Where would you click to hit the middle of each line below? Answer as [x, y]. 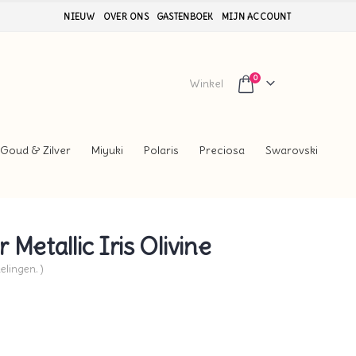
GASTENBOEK [185, 17]
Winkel [207, 83]
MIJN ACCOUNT [256, 17]
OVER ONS [126, 17]
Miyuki [107, 151]
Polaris [161, 151]
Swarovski [292, 151]
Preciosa [222, 151]
